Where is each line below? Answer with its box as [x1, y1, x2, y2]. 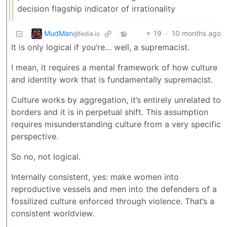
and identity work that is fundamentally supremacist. [11, 74, 213, 85]
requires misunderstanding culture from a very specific [11, 119, 221, 130]
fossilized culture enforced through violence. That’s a [11, 196, 214, 207]
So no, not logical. [11, 152, 81, 162]
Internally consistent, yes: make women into [11, 172, 179, 182]
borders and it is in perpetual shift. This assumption [11, 107, 208, 118]
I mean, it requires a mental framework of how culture [11, 62, 217, 73]
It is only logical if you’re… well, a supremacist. [11, 42, 190, 53]
